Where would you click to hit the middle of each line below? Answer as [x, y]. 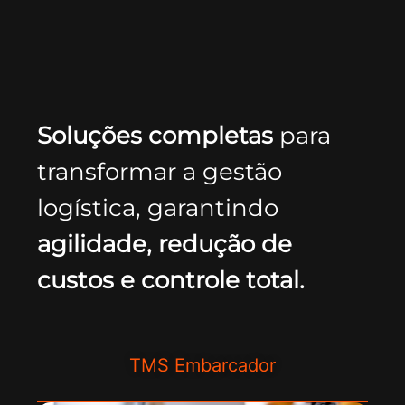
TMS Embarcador [202, 366]
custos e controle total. [171, 280]
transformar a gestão [160, 172]
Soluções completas [155, 136]
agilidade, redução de [165, 244]
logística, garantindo [158, 208]
